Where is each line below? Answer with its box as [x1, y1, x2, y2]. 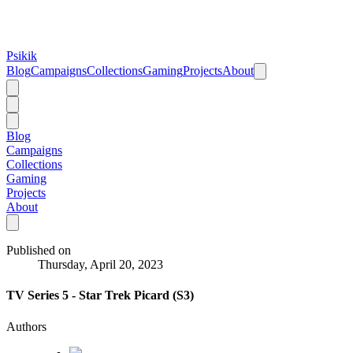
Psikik [6, 49, 37, 62]
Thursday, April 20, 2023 [38, 258, 163, 271]
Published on [6, 243, 71, 257]
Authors [6, 319, 46, 333]
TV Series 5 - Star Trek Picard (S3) [6, 288, 194, 303]
